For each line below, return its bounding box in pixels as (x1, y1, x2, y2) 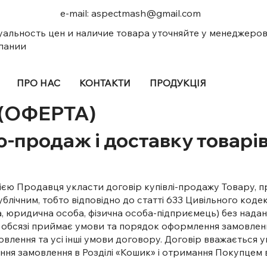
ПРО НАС (16, 77, 60, 89)
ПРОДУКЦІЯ (149, 77, 206, 89)
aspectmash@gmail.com (91, 7, 201, 19)
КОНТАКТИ (79, 77, 131, 89)
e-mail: (60, 7, 91, 19)
